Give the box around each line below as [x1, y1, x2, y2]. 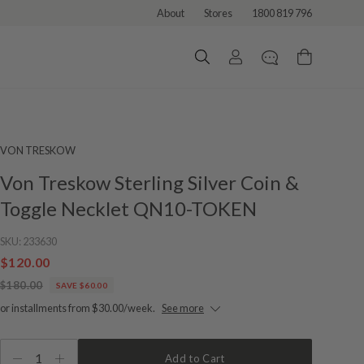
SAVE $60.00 [55, 280, 108, 290]
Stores [204, 6, 232, 19]
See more [162, 301, 204, 314]
